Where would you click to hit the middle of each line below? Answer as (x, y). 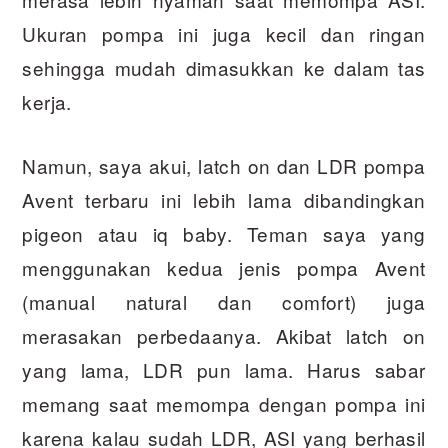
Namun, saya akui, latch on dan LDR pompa (224, 166)
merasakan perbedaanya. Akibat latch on (224, 336)
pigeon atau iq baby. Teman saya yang (224, 234)
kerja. (47, 102)
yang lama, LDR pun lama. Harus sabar (224, 370)
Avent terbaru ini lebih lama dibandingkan (224, 200)
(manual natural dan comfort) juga (224, 302)
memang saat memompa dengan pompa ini (224, 404)
